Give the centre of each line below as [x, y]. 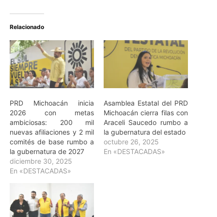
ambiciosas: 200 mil [52, 123]
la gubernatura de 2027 [47, 152]
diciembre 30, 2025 [41, 161]
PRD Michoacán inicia [52, 103]
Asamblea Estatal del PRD [146, 103]
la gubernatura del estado [145, 132]
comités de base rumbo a [52, 142]
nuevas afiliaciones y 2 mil [52, 132]
